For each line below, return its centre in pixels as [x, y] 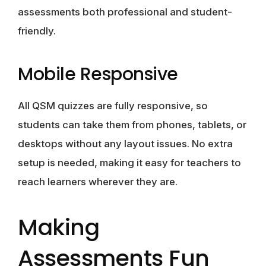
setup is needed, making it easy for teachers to [129, 162]
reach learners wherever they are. [98, 181]
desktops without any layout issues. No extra [125, 143]
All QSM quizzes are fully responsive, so [113, 105]
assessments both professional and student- [125, 12]
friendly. [37, 31]
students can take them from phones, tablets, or [132, 124]
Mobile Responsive [98, 74]
